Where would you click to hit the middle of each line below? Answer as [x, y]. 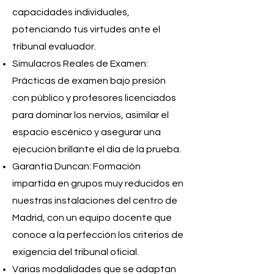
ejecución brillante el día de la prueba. [97, 149]
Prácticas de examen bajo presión [89, 80]
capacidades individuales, [71, 12]
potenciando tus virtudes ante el [86, 29]
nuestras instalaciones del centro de [95, 200]
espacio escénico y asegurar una [87, 132]
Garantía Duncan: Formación [76, 166]
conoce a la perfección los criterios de [98, 235]
